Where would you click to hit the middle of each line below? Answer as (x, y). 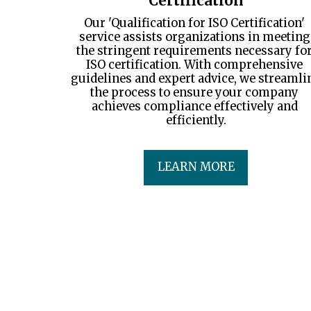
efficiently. (196, 120)
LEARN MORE (196, 167)
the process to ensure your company (194, 92)
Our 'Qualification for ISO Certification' (194, 23)
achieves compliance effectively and (194, 106)
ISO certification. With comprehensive (194, 65)
